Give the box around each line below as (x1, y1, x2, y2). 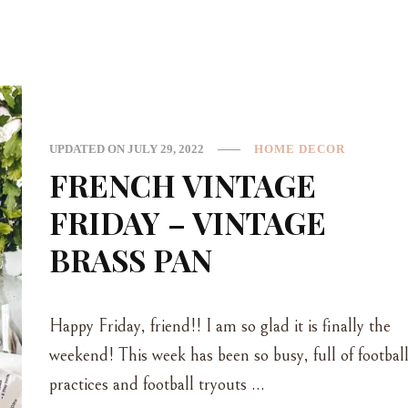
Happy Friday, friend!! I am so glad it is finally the (48, 315, 391, 337)
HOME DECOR (253, 141, 345, 156)
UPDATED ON (48, 141, 127, 156)
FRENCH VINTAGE (48, 164, 316, 205)
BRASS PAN (48, 239, 212, 280)
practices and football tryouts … (48, 373, 265, 395)
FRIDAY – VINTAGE (48, 201, 326, 242)
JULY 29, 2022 (127, 141, 204, 156)
